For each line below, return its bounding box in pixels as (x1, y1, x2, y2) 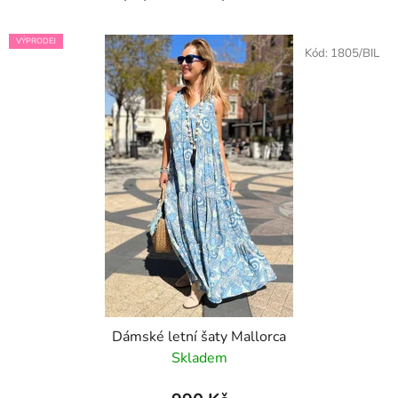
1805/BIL (330, 45, 379, 62)
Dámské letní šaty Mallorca (112, 327, 286, 347)
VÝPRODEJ (16, 36, 56, 47)
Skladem (171, 348, 227, 369)
